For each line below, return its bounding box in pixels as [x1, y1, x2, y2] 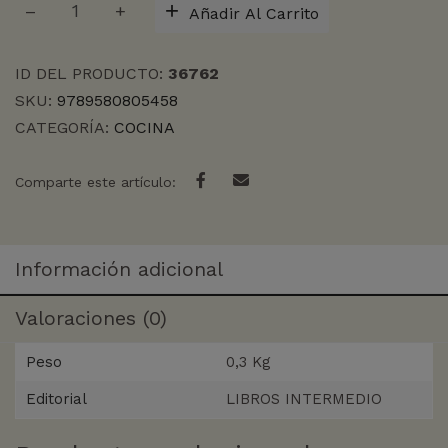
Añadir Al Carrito [189, 3, 319, 23]
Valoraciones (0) [15, 306, 167, 331]
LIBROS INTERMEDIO [226, 390, 382, 409]
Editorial [26, 390, 87, 409]
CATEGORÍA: [15, 118, 114, 138]
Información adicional [15, 257, 223, 282]
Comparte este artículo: [15, 174, 176, 191]
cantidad [14, 76, 81, 96]
